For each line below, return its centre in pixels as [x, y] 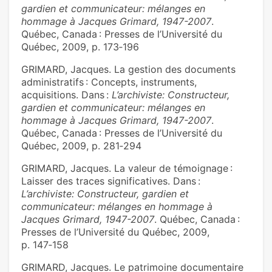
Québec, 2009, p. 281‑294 [81, 146]
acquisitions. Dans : [66, 95]
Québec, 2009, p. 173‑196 [80, 47]
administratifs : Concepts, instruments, [109, 82]
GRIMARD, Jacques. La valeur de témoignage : [127, 168]
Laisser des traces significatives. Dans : [111, 181]
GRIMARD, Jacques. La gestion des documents [128, 70]
